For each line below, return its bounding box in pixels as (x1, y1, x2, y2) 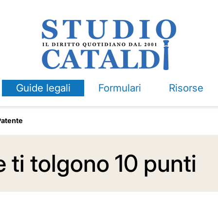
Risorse (168, 82, 203, 94)
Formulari (98, 82, 141, 94)
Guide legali (16, 82, 71, 94)
